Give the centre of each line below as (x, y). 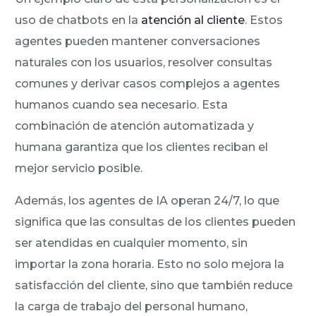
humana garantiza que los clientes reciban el (142, 147)
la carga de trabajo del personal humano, (132, 306)
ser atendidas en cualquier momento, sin (132, 243)
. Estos (264, 20)
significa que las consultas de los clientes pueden (156, 221)
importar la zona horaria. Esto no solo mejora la (150, 264)
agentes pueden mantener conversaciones (138, 41)
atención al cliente (193, 20)
